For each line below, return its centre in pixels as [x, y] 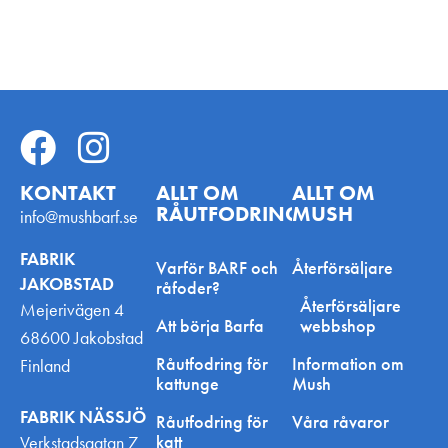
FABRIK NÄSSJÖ [83, 417]
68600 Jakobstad [81, 337]
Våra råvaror [340, 421]
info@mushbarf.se [79, 216]
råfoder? [188, 287]
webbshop [338, 325]
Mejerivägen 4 [72, 309]
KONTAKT [68, 192]
